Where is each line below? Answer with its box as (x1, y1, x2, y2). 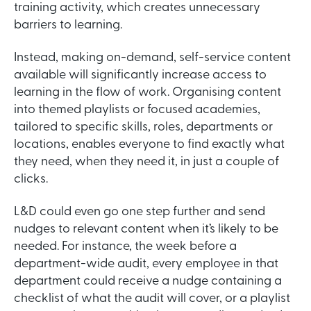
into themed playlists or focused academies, (14, 103, 260, 117)
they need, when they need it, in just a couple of (14, 155, 279, 169)
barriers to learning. (14, 18, 122, 32)
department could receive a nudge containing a (14, 275, 282, 289)
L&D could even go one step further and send (14, 205, 265, 219)
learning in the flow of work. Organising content (14, 86, 281, 100)
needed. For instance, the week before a (14, 240, 237, 254)
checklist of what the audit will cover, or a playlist (14, 292, 290, 306)
